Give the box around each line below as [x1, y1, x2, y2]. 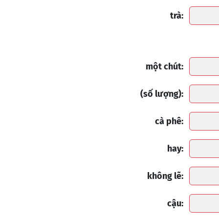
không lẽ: [147, 171, 183, 181]
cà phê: [155, 116, 183, 127]
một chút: [146, 61, 183, 72]
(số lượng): [140, 88, 183, 99]
